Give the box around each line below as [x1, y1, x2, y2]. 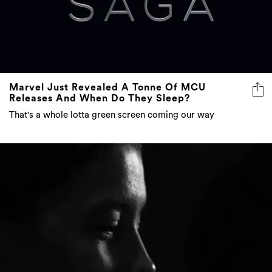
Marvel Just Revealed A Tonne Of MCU [9, 82, 206, 92]
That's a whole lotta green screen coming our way [9, 110, 214, 120]
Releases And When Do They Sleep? [9, 93, 190, 103]
